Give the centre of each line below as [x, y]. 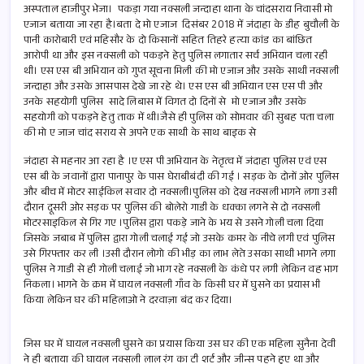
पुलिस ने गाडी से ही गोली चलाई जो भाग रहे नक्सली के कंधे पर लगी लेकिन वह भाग [181, 270]
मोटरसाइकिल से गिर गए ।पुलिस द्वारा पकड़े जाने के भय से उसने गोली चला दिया [174, 224]
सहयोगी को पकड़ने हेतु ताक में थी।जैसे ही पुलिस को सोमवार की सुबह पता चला [179, 118]
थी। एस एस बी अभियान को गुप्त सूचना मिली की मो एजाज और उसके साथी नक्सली [181, 72]
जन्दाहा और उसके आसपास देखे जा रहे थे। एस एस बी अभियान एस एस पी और [173, 87]
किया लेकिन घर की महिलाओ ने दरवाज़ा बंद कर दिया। [128, 301]
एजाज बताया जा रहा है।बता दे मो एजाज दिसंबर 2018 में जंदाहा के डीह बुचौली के [182, 26]
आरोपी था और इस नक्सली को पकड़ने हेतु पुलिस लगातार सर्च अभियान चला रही [176, 56]
